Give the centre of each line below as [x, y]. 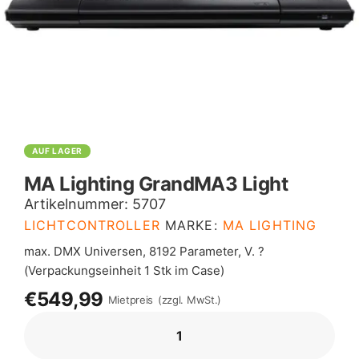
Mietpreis [131, 299]
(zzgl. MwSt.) [190, 299]
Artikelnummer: [78, 204]
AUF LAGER [58, 151]
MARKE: [194, 225]
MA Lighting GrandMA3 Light [156, 184]
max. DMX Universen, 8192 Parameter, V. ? [144, 251]
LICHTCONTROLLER [92, 225]
